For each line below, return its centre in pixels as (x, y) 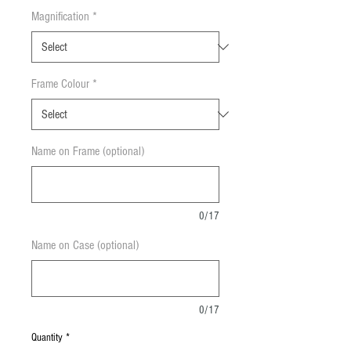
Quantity (47, 338)
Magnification (60, 17)
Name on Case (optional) (85, 246)
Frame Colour (60, 84)
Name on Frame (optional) (88, 152)
